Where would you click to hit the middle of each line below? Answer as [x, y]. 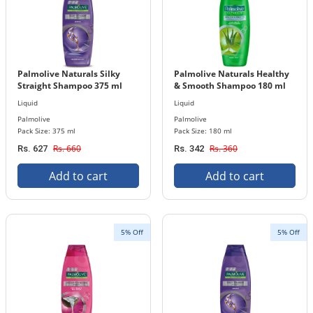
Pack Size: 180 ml [203, 130]
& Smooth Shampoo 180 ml [230, 85]
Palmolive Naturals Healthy [232, 73]
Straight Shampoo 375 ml [70, 85]
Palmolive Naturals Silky [69, 73]
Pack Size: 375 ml [46, 130]
